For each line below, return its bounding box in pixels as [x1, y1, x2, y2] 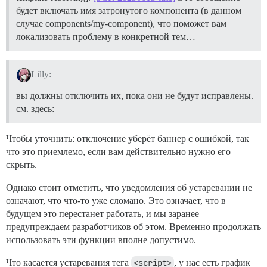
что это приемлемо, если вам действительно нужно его [6, 146, 231, 157]
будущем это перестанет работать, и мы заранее [6, 208, 199, 219]
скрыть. [6, 159, 37, 170]
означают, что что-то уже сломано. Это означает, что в [6, 195, 226, 206]
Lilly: [30, 69, 51, 79]
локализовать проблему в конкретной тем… [16, 32, 195, 42]
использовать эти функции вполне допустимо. [6, 234, 196, 245]
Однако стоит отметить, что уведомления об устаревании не [6, 182, 252, 193]
